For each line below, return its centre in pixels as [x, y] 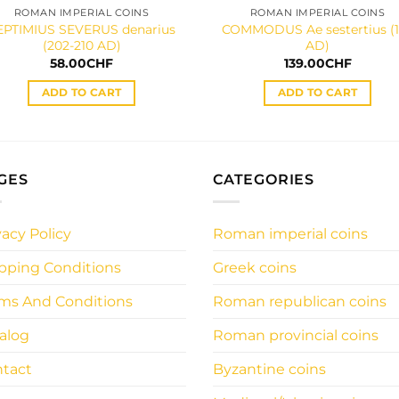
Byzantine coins [269, 369]
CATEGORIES [264, 180]
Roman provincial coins [296, 335]
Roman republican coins [300, 301]
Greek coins [255, 267]
